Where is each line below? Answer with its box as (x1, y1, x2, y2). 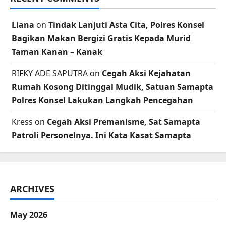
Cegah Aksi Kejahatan (102, 68, 191, 79)
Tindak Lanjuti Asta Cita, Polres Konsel (48, 19, 204, 31)
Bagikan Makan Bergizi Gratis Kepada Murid (12, 33, 191, 44)
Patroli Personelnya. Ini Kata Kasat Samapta (12, 130, 191, 141)
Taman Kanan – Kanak (12, 46, 102, 58)
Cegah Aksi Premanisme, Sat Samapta (47, 116, 200, 128)
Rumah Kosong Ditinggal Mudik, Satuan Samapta (12, 81, 213, 93)
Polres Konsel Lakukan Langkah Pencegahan (12, 95, 193, 106)
